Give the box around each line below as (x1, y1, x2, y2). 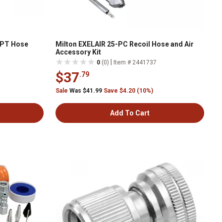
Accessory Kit (55, 48, 101, 56)
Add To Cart (110, 109, 150, 117)
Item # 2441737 (113, 59, 157, 66)
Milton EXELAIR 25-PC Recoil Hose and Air (55, 40, 194, 48)
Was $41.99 (68, 87, 104, 94)
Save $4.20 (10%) (104, 87, 153, 94)
